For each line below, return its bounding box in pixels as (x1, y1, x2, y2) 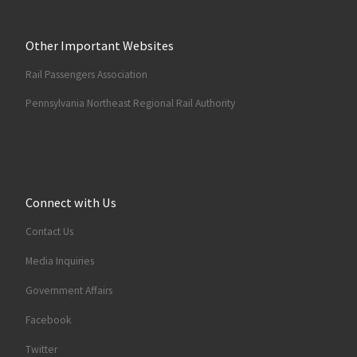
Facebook (25, 312, 71, 327)
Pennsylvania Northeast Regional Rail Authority (25, 96, 235, 111)
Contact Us (25, 225, 73, 239)
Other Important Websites (25, 37, 174, 53)
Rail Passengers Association (25, 67, 147, 81)
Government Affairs (25, 283, 112, 297)
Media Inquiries (25, 253, 94, 268)
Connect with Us (25, 194, 116, 211)
